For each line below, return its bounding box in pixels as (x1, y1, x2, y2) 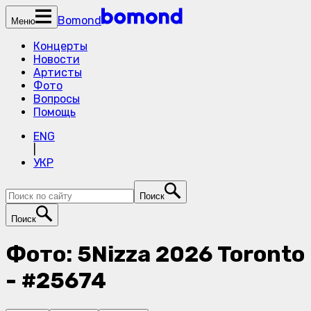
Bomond (58, 14, 101, 27)
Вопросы (33, 92, 80, 106)
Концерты (33, 40, 87, 53)
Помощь (33, 106, 76, 119)
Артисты (33, 66, 82, 79)
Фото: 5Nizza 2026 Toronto (6, 241, 305, 268)
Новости (33, 53, 80, 66)
